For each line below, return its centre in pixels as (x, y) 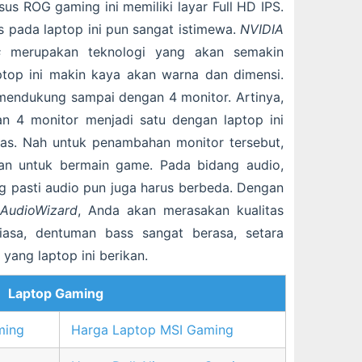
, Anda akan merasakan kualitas (180, 210)
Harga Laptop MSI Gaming (152, 330)
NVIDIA (260, 29)
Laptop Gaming (56, 294)
